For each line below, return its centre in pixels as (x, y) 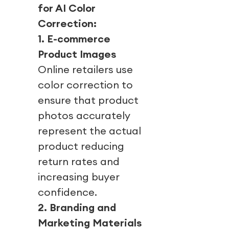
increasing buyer (79, 177)
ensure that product (88, 100)
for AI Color (67, 8)
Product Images (77, 54)
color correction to (85, 85)
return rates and (79, 162)
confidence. (67, 192)
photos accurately (84, 116)
